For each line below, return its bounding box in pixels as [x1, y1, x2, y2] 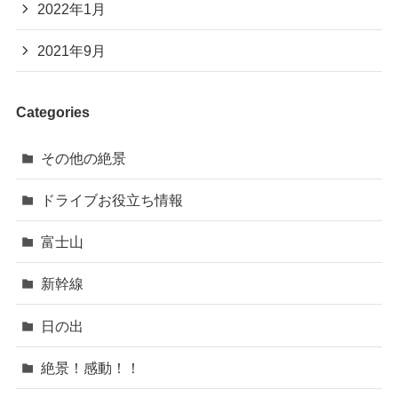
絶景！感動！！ [41, 359, 141, 376]
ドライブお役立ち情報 [41, 192, 184, 208]
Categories [15, 103, 90, 120]
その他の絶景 [41, 149, 127, 166]
